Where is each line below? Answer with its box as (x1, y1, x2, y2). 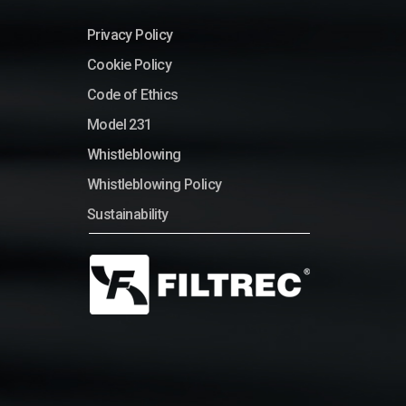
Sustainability (87, 205, 169, 223)
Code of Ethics (87, 85, 179, 103)
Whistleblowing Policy (87, 175, 222, 193)
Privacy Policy (87, 25, 173, 43)
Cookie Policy (87, 55, 172, 73)
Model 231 (87, 115, 152, 133)
